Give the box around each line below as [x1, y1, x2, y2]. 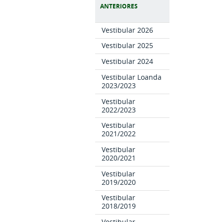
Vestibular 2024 [102, 56, 154, 66]
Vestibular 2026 [102, 25, 154, 35]
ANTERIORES [100, 1, 138, 10]
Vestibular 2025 [102, 41, 154, 51]
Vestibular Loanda [102, 72, 162, 82]
